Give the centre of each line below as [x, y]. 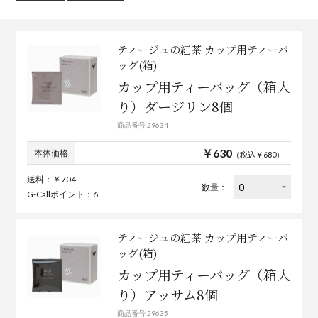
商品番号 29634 [142, 125]
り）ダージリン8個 [175, 106]
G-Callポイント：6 [63, 194]
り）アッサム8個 [167, 295]
